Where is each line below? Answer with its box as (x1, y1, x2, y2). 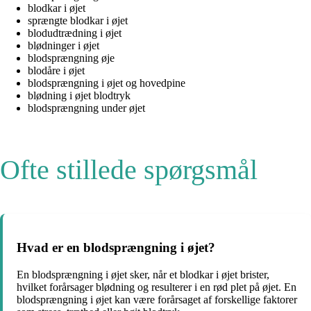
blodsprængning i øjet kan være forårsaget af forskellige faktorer (17, 294, 297, 306)
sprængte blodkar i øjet (28, 14, 128, 26)
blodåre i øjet (28, 64, 85, 76)
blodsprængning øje (28, 51, 115, 64)
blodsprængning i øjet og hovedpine (28, 76, 185, 89)
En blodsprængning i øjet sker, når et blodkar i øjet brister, (17, 269, 269, 281)
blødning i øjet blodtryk (28, 89, 131, 101)
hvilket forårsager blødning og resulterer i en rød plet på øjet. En (17, 281, 296, 294)
